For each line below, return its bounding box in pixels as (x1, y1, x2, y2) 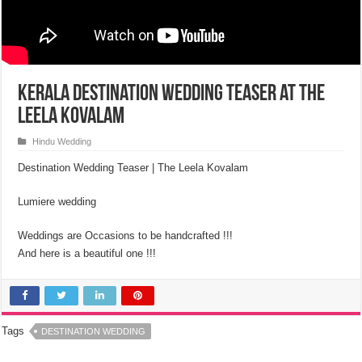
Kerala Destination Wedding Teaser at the (18, 83, 326, 106)
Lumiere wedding (18, 196, 97, 208)
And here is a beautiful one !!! (18, 247, 157, 259)
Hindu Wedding (32, 137, 92, 146)
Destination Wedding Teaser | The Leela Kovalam (18, 162, 249, 174)
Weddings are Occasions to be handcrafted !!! (18, 229, 234, 242)
